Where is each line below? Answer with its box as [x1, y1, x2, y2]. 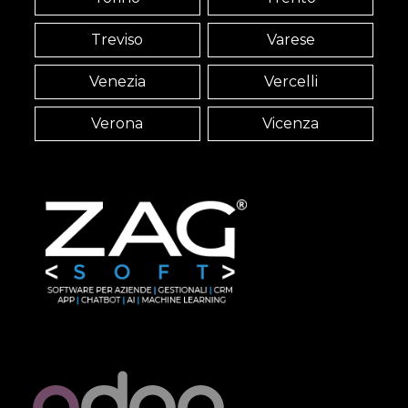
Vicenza [262, 115, 320, 133]
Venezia [88, 73, 146, 91]
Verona [91, 115, 144, 133]
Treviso [91, 31, 144, 49]
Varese [266, 31, 315, 49]
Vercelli [263, 73, 318, 91]
